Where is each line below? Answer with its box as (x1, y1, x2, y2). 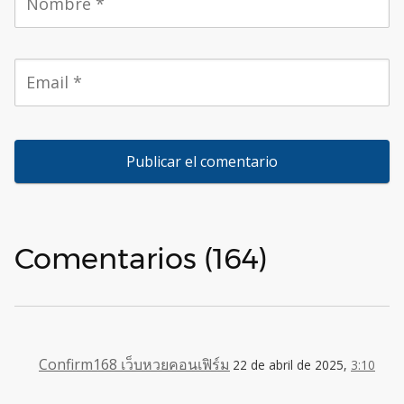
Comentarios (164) (14, 240, 268, 276)
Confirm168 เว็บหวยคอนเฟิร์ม (39, 353, 230, 374)
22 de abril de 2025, (233, 355, 351, 373)
